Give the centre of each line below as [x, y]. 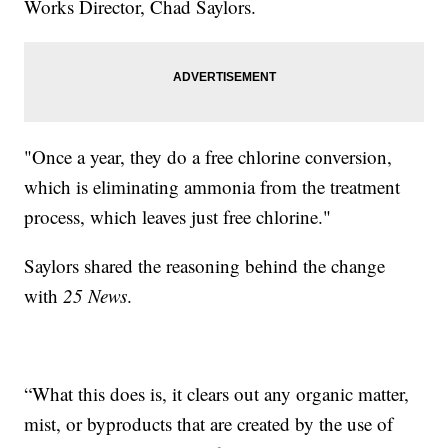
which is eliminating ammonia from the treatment [212, 187]
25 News [95, 296]
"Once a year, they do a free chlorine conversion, [208, 157]
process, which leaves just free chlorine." [178, 217]
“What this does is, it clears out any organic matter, [217, 394]
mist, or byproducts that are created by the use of [209, 424]
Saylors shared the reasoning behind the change [205, 266]
